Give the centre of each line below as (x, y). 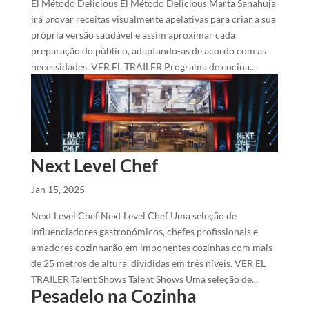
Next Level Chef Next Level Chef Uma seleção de (133, 215)
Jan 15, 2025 (58, 189)
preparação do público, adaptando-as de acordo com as (148, 50)
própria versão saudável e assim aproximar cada (133, 34)
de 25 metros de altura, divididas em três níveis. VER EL (148, 263)
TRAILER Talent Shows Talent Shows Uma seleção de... (144, 279)
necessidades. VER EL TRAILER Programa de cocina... (143, 66)
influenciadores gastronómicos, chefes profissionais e (144, 231)
